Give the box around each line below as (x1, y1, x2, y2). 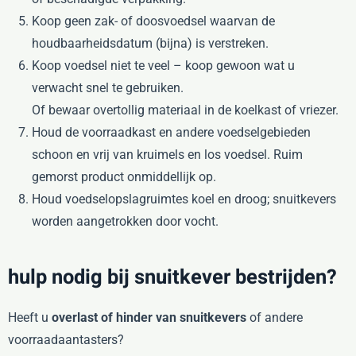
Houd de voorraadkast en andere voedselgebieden (32, 124, 311, 140)
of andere (246, 309, 303, 325)
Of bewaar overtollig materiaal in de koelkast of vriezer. (32, 102, 339, 118)
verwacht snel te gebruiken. (32, 79, 184, 95)
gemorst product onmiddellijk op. (32, 168, 216, 184)
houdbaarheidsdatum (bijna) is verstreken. (32, 35, 269, 51)
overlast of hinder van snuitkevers (52, 309, 246, 325)
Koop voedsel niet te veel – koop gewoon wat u (32, 57, 295, 73)
